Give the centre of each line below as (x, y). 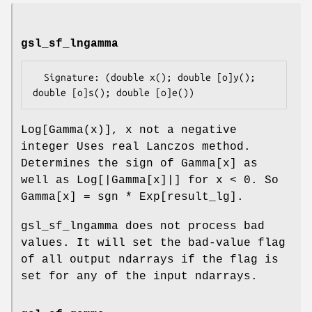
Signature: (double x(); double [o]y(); (38, 77)
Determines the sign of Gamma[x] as (139, 163)
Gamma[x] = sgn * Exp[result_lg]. (132, 197)
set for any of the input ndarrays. (139, 276)
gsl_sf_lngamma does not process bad (143, 226)
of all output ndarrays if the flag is (150, 259)
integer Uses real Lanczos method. (136, 147)
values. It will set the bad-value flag (153, 243)
